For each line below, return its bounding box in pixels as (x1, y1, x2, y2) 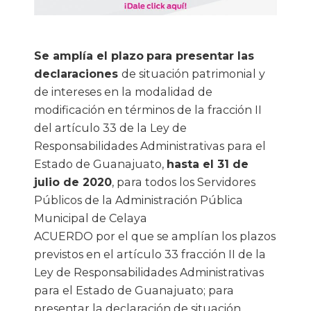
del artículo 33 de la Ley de (34, 121, 187, 135)
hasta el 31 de (167, 158, 249, 171)
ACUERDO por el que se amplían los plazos (34, 230, 276, 244)
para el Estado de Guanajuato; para (34, 284, 234, 298)
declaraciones (34, 67, 121, 81)
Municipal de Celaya (34, 212, 147, 226)
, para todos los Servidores (112, 176, 255, 190)
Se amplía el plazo (34, 49, 144, 63)
